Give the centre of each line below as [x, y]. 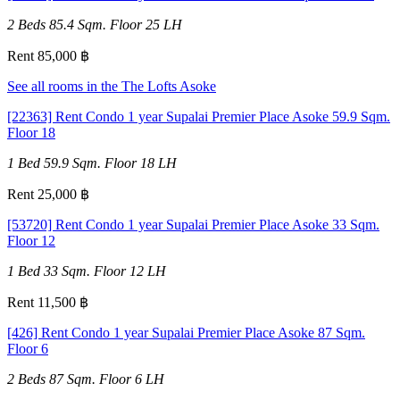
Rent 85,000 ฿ [48, 55]
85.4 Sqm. [78, 24]
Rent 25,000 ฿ [48, 194]
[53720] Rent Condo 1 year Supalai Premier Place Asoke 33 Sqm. [193, 224]
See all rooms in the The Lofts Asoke [112, 86]
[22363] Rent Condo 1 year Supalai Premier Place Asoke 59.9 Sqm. [199, 116]
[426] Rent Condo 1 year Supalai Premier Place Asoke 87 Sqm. [186, 332]
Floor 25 [135, 24]
